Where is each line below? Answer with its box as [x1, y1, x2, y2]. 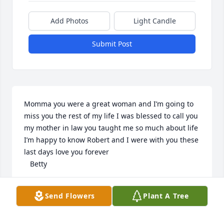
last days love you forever [24, 147, 111, 157]
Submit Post [92, 39, 132, 49]
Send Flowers [44, 191, 95, 200]
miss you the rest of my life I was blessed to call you [24, 111, 198, 121]
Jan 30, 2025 [24, 192, 64, 202]
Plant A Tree [143, 191, 189, 200]
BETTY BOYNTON [24, 182, 82, 192]
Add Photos [50, 16, 88, 26]
